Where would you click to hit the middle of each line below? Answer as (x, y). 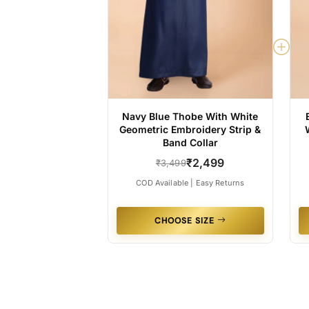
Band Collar (190, 142)
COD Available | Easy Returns (190, 182)
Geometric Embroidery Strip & (190, 129)
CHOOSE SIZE (186, 220)
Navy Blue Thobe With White (190, 116)
